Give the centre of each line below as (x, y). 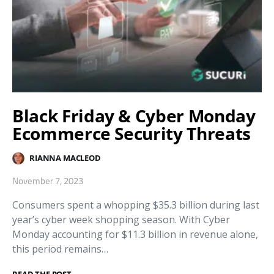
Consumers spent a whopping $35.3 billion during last (136, 205)
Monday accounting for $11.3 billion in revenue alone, (135, 234)
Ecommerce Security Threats (131, 133)
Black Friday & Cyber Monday (134, 115)
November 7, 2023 (48, 180)
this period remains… (60, 249)
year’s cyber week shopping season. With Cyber (121, 219)
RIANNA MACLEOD (65, 158)
